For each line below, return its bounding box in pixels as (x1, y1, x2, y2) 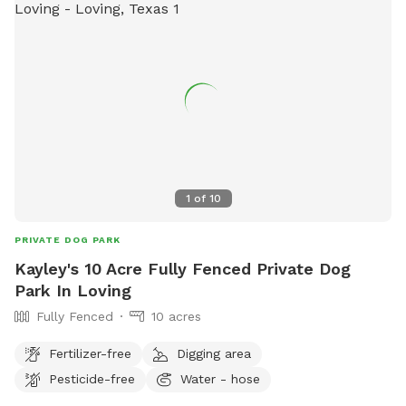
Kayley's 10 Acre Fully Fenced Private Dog (14, 259, 351, 279)
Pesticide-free (49, 371, 135, 386)
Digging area (177, 345, 251, 361)
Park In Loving (14, 281, 131, 301)
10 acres (151, 309, 201, 324)
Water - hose (180, 371, 260, 386)
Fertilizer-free (49, 345, 131, 361)
